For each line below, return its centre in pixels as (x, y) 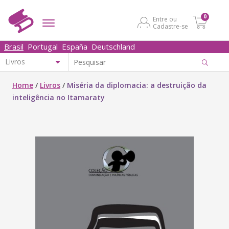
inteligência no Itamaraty (59, 97)
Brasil (14, 47)
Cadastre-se (170, 26)
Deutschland (113, 47)
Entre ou (165, 19)
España (75, 47)
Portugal (43, 47)
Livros (50, 85)
